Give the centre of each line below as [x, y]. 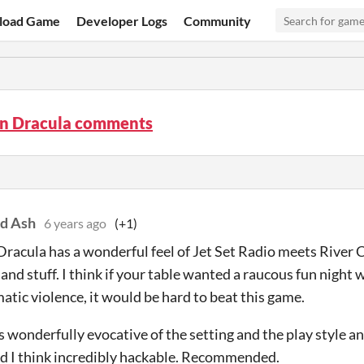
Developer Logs [122, 20]
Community [218, 20]
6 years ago [75, 223]
